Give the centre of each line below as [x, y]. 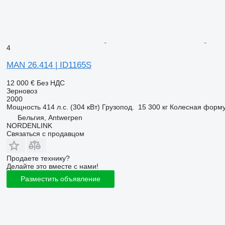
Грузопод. [118, 107]
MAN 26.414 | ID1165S [49, 65]
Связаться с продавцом [45, 133]
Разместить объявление [60, 179]
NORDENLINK [29, 125]
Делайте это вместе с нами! [52, 166]
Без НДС [50, 83]
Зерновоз [22, 91]
